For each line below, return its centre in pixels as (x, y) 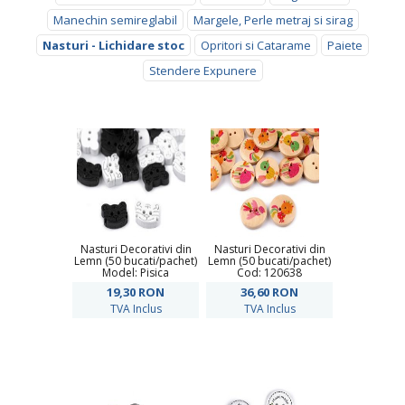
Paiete (345, 45)
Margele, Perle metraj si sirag (273, 20)
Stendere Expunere (202, 71)
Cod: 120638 (269, 273)
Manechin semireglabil (115, 20)
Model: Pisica (136, 273)
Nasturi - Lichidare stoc (113, 45)
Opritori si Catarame (256, 45)
